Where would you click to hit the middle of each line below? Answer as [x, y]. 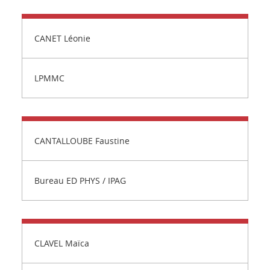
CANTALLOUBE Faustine [82, 141]
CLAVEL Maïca [62, 243]
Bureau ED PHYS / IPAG [80, 181]
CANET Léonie [62, 38]
